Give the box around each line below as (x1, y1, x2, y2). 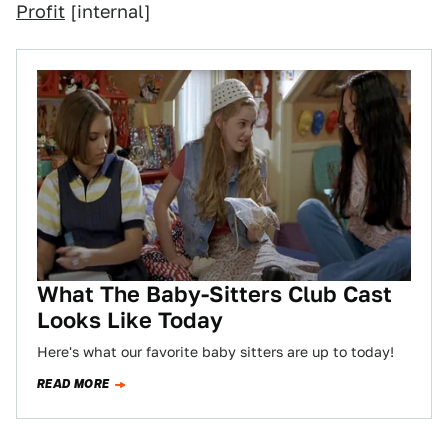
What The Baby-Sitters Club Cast (37, 280, 392, 307)
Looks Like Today (37, 306, 223, 333)
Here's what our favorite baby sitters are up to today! (37, 343, 394, 360)
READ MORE (37, 374, 110, 393)
